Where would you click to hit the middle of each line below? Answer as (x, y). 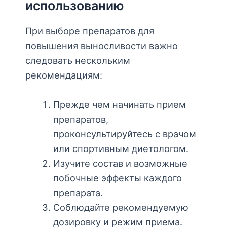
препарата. (78, 192)
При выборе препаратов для (90, 31)
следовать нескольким (78, 60)
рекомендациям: (64, 75)
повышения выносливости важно (102, 45)
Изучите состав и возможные (120, 163)
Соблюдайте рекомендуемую (121, 207)
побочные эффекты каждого (117, 178)
